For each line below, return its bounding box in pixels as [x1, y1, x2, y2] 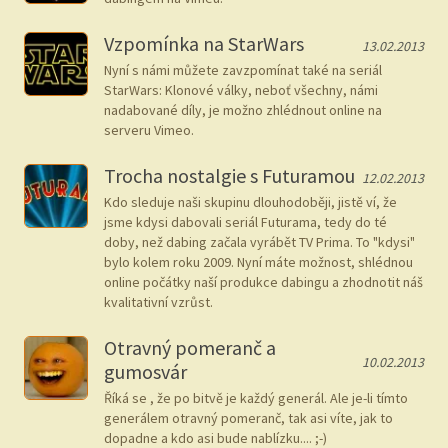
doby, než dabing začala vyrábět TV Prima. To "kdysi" [104, 233, 415, 251]
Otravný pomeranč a [104, 335, 276, 360]
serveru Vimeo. [104, 121, 194, 139]
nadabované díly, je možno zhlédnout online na [104, 101, 382, 119]
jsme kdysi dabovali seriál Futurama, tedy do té [104, 213, 387, 231]
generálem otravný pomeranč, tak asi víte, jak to [104, 409, 393, 427]
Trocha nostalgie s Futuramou [104, 163, 355, 188]
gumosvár [104, 359, 187, 384]
